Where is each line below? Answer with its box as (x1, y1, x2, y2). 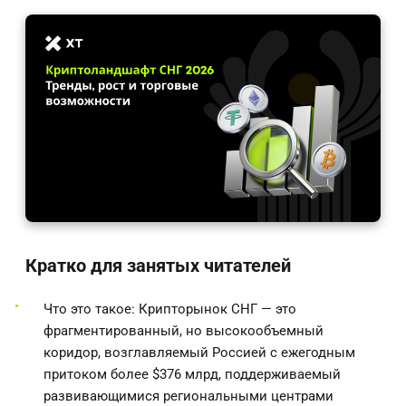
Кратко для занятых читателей (25, 254, 291, 276)
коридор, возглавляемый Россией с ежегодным (43, 343, 355, 361)
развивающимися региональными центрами (43, 387, 333, 404)
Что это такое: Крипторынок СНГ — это (43, 300, 296, 317)
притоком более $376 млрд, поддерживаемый (43, 365, 341, 382)
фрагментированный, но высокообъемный (43, 322, 324, 339)
